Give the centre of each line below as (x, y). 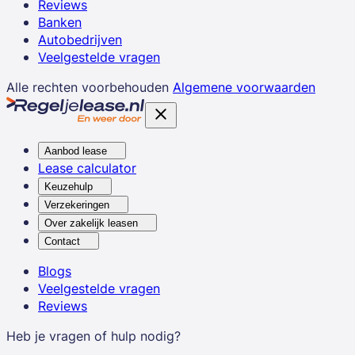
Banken (60, 22)
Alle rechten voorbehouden (88, 87)
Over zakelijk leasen (91, 223)
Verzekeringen (77, 204)
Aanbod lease (76, 151)
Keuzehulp (69, 186)
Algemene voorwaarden (244, 87)
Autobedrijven (80, 39)
